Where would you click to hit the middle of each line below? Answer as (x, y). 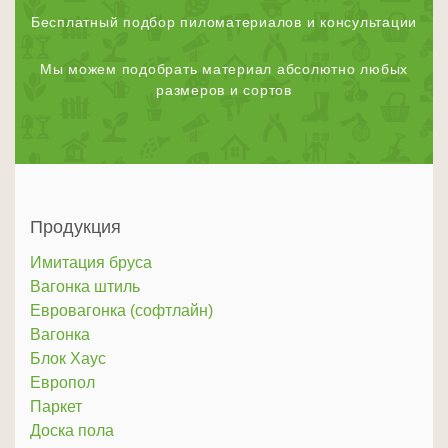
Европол (62, 383)
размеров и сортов (224, 90)
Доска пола (72, 431)
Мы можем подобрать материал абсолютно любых (224, 69)
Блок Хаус (68, 359)
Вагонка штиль (85, 287)
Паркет (56, 407)
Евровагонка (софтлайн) (121, 311)
